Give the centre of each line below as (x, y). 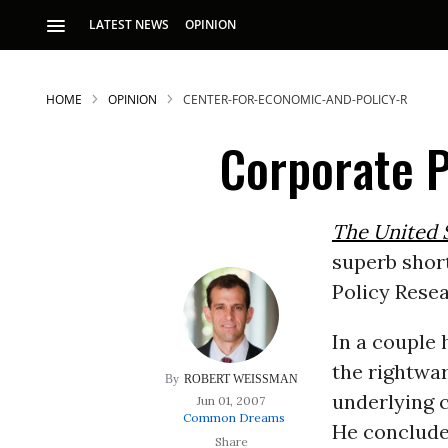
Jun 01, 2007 (231, 400)
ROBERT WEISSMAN (240, 379)
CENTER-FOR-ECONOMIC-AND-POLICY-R (295, 99)
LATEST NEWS (129, 24)
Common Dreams (233, 417)
